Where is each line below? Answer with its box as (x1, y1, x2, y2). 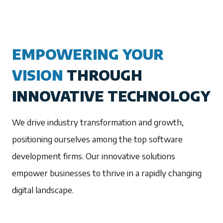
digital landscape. (12, 184, 74, 196)
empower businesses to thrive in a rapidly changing (12, 167, 202, 179)
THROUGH (67, 66, 142, 84)
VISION (12, 66, 67, 84)
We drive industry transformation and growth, (12, 116, 184, 128)
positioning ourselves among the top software (12, 133, 183, 145)
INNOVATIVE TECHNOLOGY (12, 87, 210, 105)
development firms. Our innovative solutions (12, 150, 175, 162)
